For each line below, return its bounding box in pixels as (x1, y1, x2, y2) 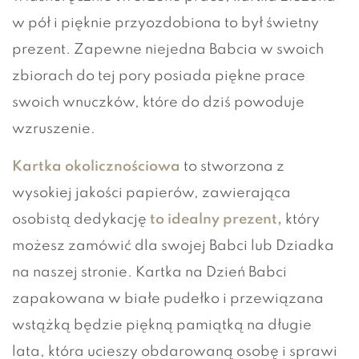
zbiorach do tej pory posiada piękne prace (12, 68, 305, 83)
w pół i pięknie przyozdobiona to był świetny (12, 15, 319, 30)
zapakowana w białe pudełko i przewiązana (12, 291, 324, 306)
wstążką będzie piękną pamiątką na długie (12, 317, 312, 333)
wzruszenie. (12, 121, 95, 136)
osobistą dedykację (12, 212, 150, 227)
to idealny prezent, (150, 212, 282, 227)
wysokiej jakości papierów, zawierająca (12, 185, 291, 200)
